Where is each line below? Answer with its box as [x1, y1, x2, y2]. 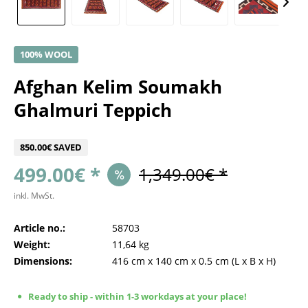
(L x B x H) [229, 254, 276, 267]
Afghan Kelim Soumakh [14, 74, 222, 99]
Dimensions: [14, 254, 72, 267]
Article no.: [14, 221, 65, 234]
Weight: [14, 238, 50, 251]
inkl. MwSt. [14, 190, 54, 201]
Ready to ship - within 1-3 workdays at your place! [26, 290, 247, 302]
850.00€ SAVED [20, 141, 82, 153]
